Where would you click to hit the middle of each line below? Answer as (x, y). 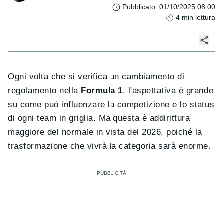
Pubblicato (139, 7)
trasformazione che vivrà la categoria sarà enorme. (110, 146)
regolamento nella (45, 91)
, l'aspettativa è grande (168, 91)
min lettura (198, 18)
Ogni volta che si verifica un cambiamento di (96, 77)
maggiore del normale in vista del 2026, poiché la (105, 132)
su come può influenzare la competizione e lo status (111, 105)
